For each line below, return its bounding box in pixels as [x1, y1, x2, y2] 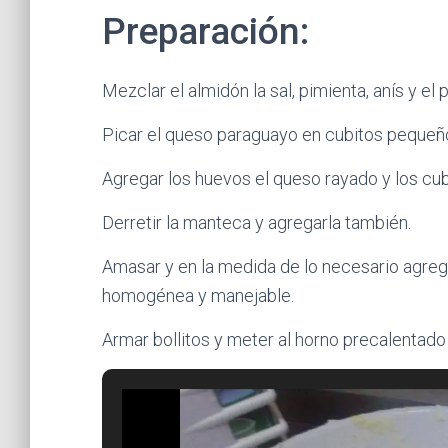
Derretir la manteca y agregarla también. [102, 212, 411, 233]
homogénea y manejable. [102, 285, 294, 306]
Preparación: [102, 10, 309, 53]
